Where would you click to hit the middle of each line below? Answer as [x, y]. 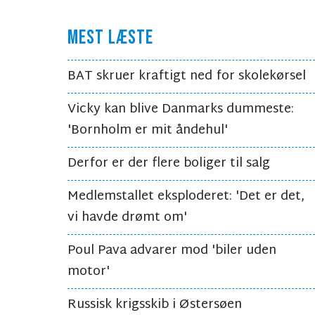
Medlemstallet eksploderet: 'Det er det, [186, 197]
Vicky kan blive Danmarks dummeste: [181, 110]
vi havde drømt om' [127, 218]
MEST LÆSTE [111, 38]
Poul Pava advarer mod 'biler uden [172, 251]
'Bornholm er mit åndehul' [148, 131]
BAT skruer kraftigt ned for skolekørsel [187, 77]
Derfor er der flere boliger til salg [169, 164]
